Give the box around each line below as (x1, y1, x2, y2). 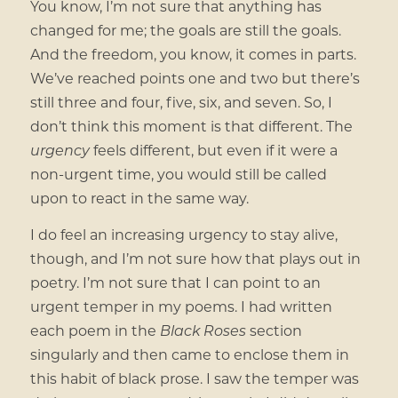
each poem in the (29, 320, 160, 339)
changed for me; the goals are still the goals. (29, 20, 341, 40)
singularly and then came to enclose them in (29, 344, 349, 363)
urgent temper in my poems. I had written (29, 296, 332, 315)
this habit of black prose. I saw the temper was (29, 368, 359, 387)
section (245, 320, 302, 339)
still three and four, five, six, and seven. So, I (29, 92, 332, 112)
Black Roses (159, 320, 246, 339)
